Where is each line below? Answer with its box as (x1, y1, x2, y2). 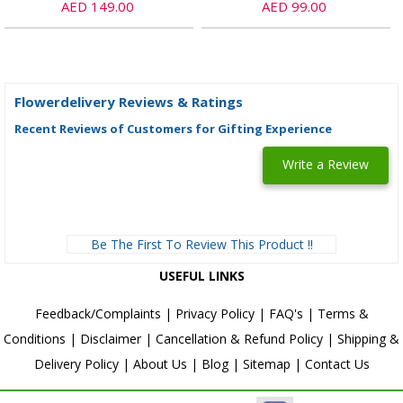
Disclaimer (80, 330, 141, 348)
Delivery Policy (33, 355, 119, 373)
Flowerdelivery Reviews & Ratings (14, 93, 243, 112)
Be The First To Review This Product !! (90, 236, 313, 254)
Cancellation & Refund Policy (156, 330, 323, 348)
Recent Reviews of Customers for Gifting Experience (14, 120, 332, 137)
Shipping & (337, 330, 399, 348)
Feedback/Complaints (34, 305, 161, 323)
